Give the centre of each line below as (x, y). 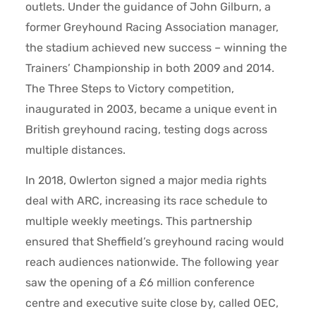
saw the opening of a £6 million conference (140, 283)
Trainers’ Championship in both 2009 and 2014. (150, 68)
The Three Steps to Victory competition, (129, 88)
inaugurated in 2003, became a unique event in (151, 109)
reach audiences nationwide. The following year (152, 262)
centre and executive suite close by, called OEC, (152, 303)
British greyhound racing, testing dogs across (146, 129)
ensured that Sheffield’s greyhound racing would (154, 242)
